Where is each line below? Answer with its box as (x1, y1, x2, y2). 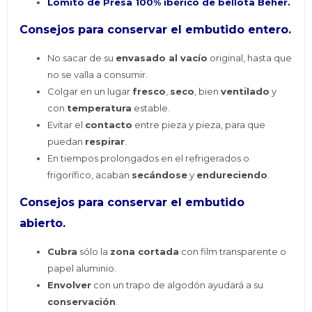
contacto (85, 119, 133, 131)
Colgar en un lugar (47, 86, 133, 97)
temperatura (67, 102, 132, 114)
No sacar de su (47, 52, 116, 64)
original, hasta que (208, 52, 292, 64)
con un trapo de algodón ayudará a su (91, 279, 264, 291)
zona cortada (110, 246, 180, 258)
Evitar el (47, 119, 86, 131)
